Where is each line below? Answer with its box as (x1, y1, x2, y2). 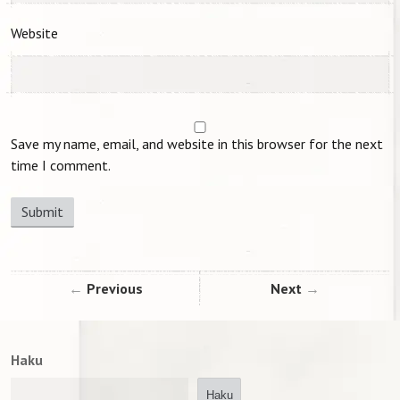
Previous (86, 279, 143, 297)
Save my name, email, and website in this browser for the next (11, 134, 383, 153)
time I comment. (11, 155, 111, 174)
